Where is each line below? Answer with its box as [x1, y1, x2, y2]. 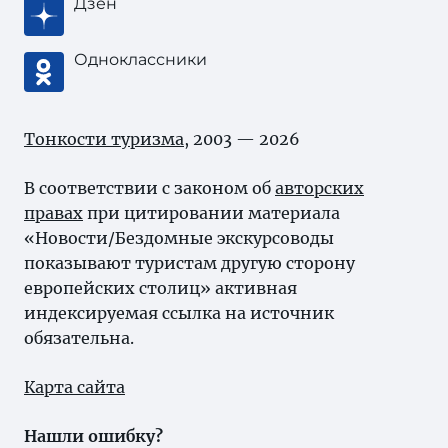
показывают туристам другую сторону [24, 253, 355, 273]
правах [24, 203, 83, 223]
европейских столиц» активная [24, 278, 297, 298]
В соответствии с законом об [24, 178, 275, 198]
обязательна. [24, 328, 134, 348]
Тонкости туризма [24, 129, 184, 149]
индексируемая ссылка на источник [24, 303, 334, 323]
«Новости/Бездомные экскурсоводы [24, 228, 334, 248]
